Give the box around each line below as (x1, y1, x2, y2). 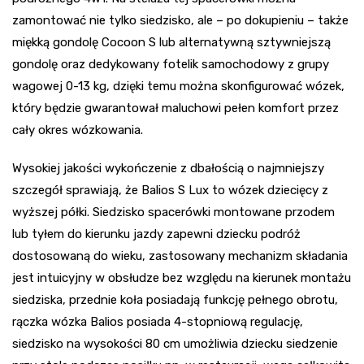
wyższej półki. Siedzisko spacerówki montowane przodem (12, 204, 335, 219)
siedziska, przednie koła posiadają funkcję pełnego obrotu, (12, 292, 338, 307)
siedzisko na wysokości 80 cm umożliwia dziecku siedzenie (12, 336, 338, 351)
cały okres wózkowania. (12, 122, 143, 137)
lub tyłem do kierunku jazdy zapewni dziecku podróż (12, 226, 301, 241)
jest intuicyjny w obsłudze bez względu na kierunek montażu (12, 270, 351, 285)
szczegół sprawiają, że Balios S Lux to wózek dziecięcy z (12, 182, 328, 197)
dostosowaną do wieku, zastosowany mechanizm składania (12, 248, 348, 263)
